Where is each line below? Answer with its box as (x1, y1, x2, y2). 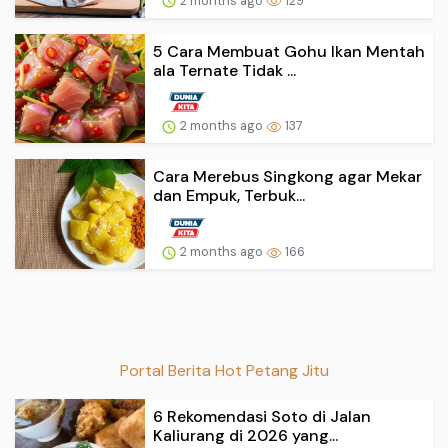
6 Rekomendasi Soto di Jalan (153, 405, 371, 427)
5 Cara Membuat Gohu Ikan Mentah (153, 40, 425, 62)
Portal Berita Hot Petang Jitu (119, 359, 329, 381)
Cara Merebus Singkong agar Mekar (153, 166, 422, 188)
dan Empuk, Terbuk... (153, 185, 305, 207)
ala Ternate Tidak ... (153, 59, 296, 81)
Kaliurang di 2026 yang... (153, 424, 338, 446)
